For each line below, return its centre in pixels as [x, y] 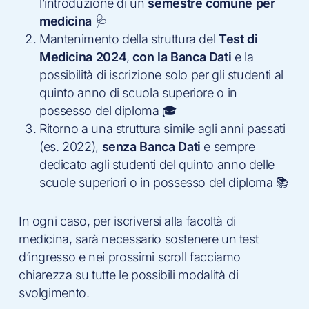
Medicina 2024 [83, 57]
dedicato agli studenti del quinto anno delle [157, 165]
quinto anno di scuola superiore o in [138, 93]
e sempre [228, 147]
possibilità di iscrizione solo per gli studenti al [161, 75]
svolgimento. [54, 293]
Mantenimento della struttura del [129, 39]
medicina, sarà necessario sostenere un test [138, 239]
